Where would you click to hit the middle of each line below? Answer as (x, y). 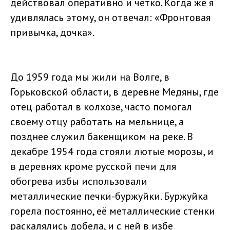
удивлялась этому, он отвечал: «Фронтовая (110, 17)
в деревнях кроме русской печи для (93, 166)
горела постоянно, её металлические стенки (113, 211)
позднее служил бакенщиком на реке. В (102, 136)
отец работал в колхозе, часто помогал (101, 107)
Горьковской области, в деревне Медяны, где (114, 92)
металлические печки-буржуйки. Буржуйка (109, 196)
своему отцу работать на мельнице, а (97, 121)
